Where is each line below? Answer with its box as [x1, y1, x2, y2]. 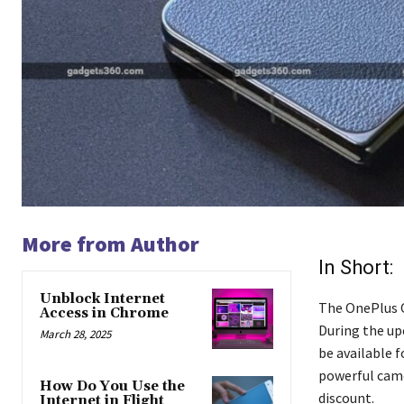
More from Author [22, 229, 199, 258]
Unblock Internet [40, 289, 165, 308]
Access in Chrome [40, 304, 169, 322]
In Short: [317, 255, 393, 279]
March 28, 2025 [40, 326, 111, 342]
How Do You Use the [40, 377, 185, 395]
